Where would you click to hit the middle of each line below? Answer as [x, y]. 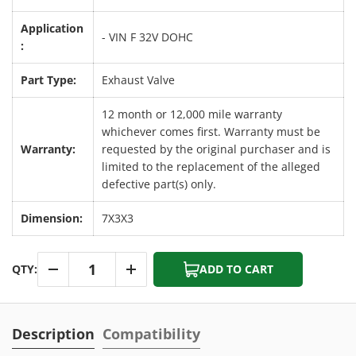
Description [53, 333]
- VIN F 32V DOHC [147, 37]
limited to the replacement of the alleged [211, 166]
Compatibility [151, 333]
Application [52, 28]
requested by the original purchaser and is [216, 149]
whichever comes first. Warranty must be [211, 131]
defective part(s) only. [159, 184]
